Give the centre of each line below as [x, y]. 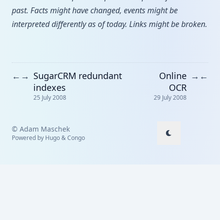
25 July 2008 [50, 98]
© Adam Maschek [41, 129]
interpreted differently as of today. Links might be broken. [110, 24]
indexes [50, 87]
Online [173, 75]
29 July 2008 [170, 98]
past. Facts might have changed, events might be [95, 10]
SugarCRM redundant [78, 75]
